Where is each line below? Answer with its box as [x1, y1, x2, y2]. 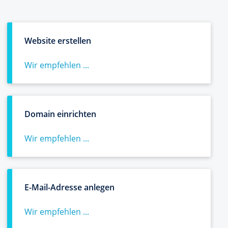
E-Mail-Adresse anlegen [24, 182, 115, 193]
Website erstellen [24, 35, 91, 46]
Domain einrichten [24, 108, 96, 120]
